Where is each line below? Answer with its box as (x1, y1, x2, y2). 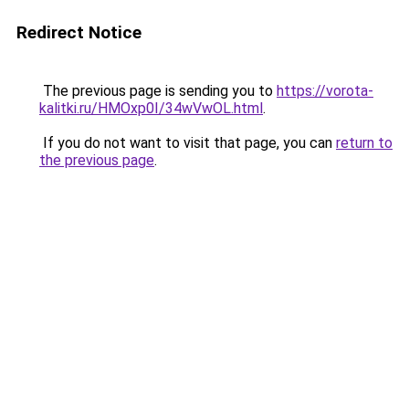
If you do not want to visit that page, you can (39, 134, 336, 152)
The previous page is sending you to (39, 82, 277, 100)
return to (336, 134, 393, 152)
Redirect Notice (16, 22, 142, 43)
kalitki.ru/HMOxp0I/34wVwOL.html (39, 100, 263, 117)
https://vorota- (277, 82, 373, 100)
